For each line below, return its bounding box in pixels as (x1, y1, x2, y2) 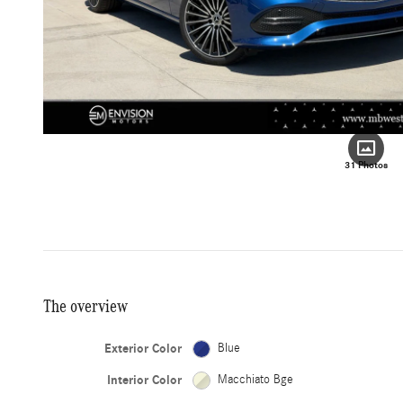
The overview (43, 296, 128, 317)
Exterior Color (104, 341, 183, 357)
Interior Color (107, 372, 183, 389)
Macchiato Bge (218, 372, 294, 388)
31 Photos (345, 159, 388, 172)
